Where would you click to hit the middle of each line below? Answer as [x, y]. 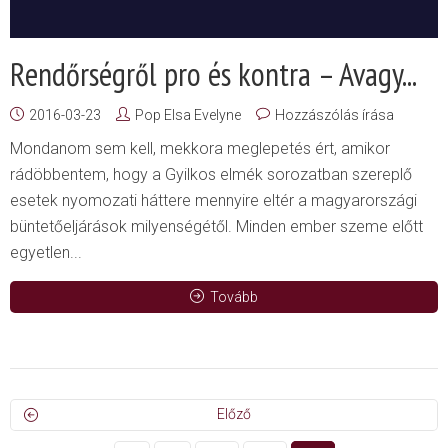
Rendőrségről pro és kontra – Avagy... [213, 73]
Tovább [234, 296]
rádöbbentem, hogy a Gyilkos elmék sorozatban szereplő [211, 174]
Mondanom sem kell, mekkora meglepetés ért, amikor [200, 148]
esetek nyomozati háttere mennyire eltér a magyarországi [213, 200]
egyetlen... [46, 252]
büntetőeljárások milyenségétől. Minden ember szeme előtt [216, 226]
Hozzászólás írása [334, 114]
